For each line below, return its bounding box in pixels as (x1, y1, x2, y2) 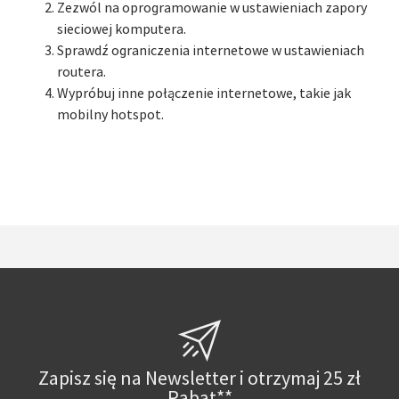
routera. (57, 63, 106, 81)
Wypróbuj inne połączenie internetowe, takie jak (57, 85, 351, 102)
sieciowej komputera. (57, 20, 186, 38)
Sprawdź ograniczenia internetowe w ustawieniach (57, 42, 364, 60)
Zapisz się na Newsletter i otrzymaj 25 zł (38, 366, 361, 391)
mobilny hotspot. (57, 106, 164, 124)
